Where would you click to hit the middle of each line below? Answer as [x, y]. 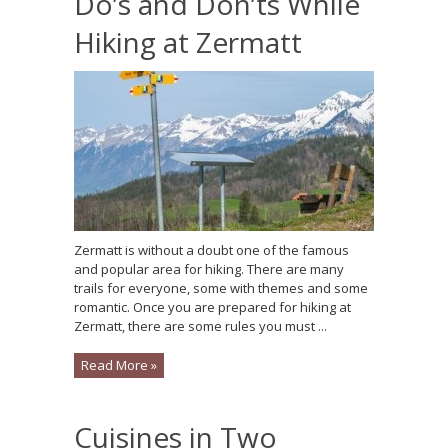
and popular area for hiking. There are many [209, 269]
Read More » [119, 365]
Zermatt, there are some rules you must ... [200, 326]
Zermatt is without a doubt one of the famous [211, 250]
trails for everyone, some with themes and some [221, 288]
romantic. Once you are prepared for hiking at [212, 307]
